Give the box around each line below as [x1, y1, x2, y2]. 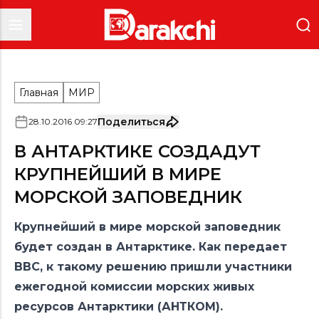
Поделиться [98, 115, 165, 128]
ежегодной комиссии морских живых [14, 280, 254, 293]
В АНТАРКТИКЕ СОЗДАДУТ [14, 141, 261, 162]
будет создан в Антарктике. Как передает [14, 240, 287, 253]
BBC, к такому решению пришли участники [14, 260, 292, 273]
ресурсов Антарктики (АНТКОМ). [14, 300, 223, 313]
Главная [19, 86, 58, 99]
